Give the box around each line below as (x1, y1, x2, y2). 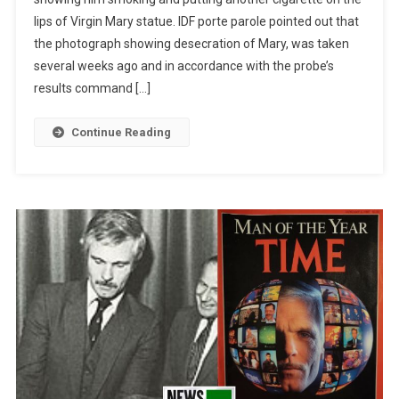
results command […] (34, 81, 151, 96)
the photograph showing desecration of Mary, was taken (34, 37, 350, 52)
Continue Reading (71, 126, 172, 140)
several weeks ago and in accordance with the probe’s (34, 59, 335, 74)
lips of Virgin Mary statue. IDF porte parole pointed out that (34, 14, 360, 29)
